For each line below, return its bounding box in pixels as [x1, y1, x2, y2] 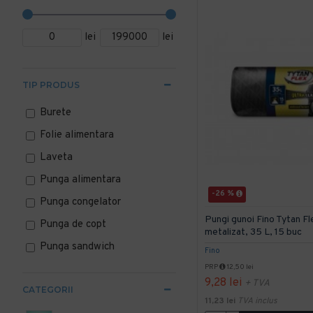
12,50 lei [226, 262, 254, 272]
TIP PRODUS [22, 80, 80, 90]
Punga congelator [40, 196, 121, 209]
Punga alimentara [40, 173, 121, 187]
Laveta [40, 151, 73, 164]
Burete [40, 106, 71, 119]
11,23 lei [205, 295, 235, 307]
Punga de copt [40, 218, 106, 231]
